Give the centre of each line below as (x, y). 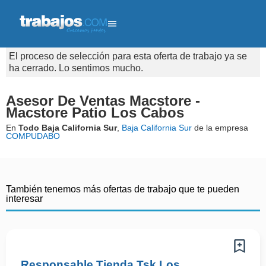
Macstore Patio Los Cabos (95, 113)
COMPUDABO (33, 136)
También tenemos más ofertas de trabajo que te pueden (123, 189)
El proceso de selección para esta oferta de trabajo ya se (128, 56)
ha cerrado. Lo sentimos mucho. (76, 68)
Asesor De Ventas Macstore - (103, 101)
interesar (24, 199)
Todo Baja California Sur (68, 128)
